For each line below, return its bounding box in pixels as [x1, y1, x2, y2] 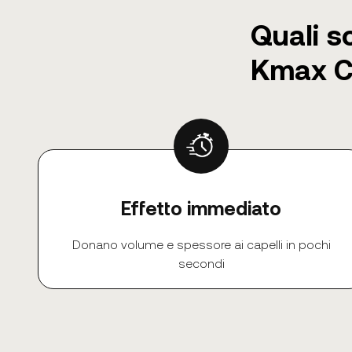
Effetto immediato [121, 196, 281, 219]
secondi [178, 255, 225, 270]
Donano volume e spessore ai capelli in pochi [71, 236, 331, 251]
